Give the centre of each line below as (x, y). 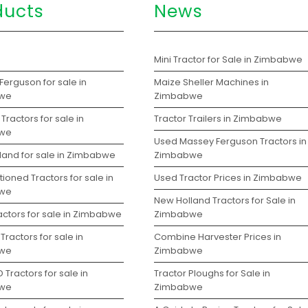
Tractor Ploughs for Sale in (212, 274)
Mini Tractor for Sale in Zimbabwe (229, 60)
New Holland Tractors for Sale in (224, 201)
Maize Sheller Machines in (211, 82)
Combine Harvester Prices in (217, 237)
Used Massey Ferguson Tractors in (230, 142)
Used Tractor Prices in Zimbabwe (228, 178)
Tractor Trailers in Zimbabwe (218, 119)
